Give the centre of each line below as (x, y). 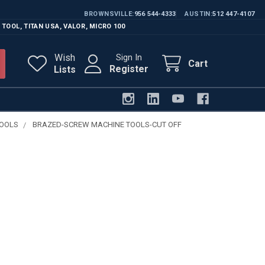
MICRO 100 (107, 26)
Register (129, 69)
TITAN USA (42, 26)
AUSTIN (198, 14)
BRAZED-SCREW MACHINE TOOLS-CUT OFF (107, 125)
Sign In (129, 57)
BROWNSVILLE (108, 14)
